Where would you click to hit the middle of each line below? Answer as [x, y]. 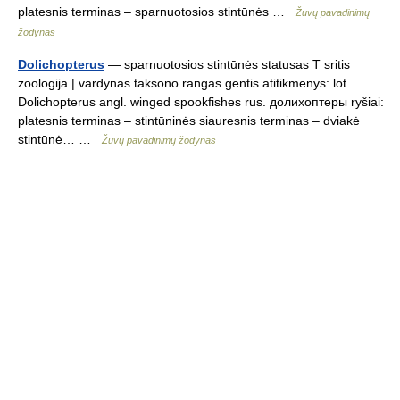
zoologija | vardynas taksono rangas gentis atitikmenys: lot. [184, 83]
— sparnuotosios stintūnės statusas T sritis [227, 64]
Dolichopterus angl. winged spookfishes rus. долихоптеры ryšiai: [201, 102]
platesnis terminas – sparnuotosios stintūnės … [157, 12]
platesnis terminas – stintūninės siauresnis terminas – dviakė [189, 121]
